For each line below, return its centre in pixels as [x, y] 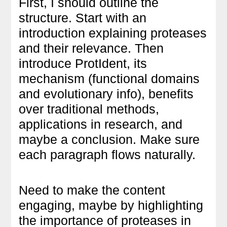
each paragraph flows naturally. [107, 154]
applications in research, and [101, 124]
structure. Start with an [83, 17]
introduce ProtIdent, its [83, 63]
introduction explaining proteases [113, 33]
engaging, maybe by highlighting [111, 205]
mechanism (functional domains [109, 78]
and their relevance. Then [91, 48]
